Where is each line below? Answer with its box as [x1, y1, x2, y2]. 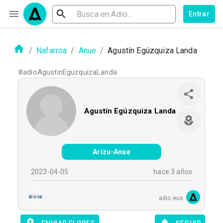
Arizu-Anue [93, 148, 130, 156]
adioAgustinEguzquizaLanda [23, 68, 117, 77]
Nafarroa [36, 45, 67, 55]
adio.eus [158, 195, 183, 202]
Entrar [188, 10, 210, 18]
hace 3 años [153, 168, 192, 176]
